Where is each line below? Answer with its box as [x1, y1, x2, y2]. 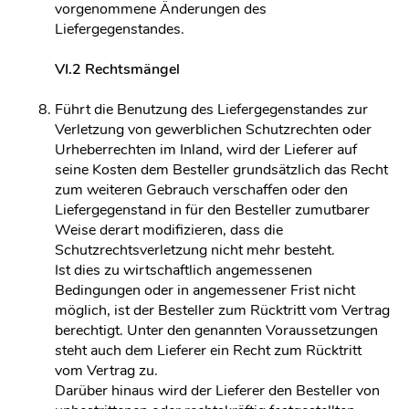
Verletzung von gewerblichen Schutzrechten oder [55, 120, 372, 140]
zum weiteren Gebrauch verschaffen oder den [55, 180, 348, 200]
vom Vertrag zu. [55, 361, 158, 381]
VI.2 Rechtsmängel [55, 59, 180, 79]
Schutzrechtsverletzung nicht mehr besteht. [55, 240, 335, 260]
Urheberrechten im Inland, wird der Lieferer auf [55, 140, 357, 160]
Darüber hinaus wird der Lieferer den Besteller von [55, 381, 380, 401]
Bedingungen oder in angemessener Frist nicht [55, 280, 355, 300]
